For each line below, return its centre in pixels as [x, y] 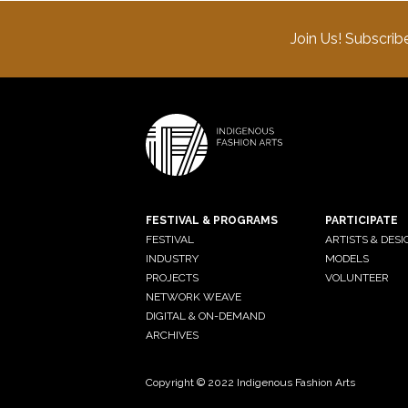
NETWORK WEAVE [194, 296]
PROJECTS [172, 277]
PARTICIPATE [361, 220]
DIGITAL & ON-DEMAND [205, 316]
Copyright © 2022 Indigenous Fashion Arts [250, 382]
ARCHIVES [172, 335]
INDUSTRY [172, 258]
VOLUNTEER [357, 277]
